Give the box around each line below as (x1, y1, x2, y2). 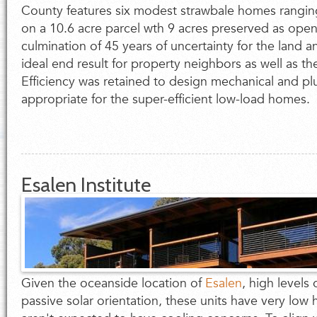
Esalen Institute (21, 173, 151, 197)
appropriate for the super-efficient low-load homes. (21, 91, 310, 108)
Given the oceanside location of (21, 275, 205, 292)
